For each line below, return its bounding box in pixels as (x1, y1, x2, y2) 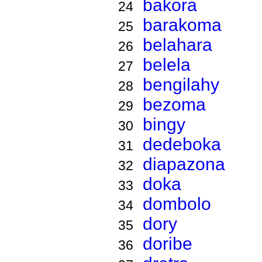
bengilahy (142, 75, 219, 94)
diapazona (142, 154, 225, 174)
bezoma (142, 95, 206, 114)
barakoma (142, 15, 222, 35)
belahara (142, 35, 212, 54)
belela (142, 55, 191, 74)
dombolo (142, 194, 211, 213)
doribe (142, 234, 192, 253)
